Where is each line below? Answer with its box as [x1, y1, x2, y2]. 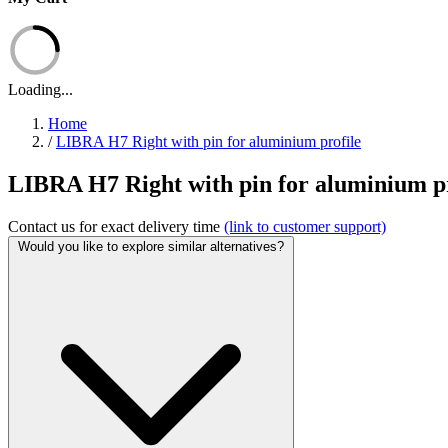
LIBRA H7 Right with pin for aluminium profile [56, 133, 361, 150]
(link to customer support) [224, 217, 386, 235]
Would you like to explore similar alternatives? [18, 238, 284, 254]
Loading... [8, 81, 73, 98]
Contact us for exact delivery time [8, 217, 224, 235]
